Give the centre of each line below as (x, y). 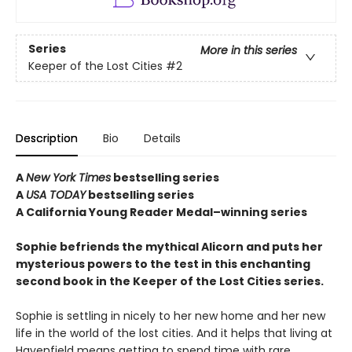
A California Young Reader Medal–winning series (161, 213)
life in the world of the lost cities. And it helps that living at (174, 334)
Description (47, 139)
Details (162, 139)
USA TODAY (56, 195)
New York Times (68, 178)
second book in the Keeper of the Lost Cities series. (170, 282)
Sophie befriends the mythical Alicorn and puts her (169, 247)
